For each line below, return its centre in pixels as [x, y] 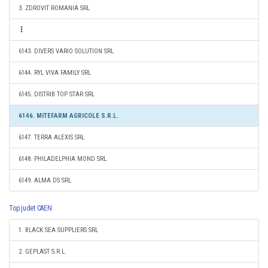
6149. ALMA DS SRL [45, 180]
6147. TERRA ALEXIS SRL [51, 137]
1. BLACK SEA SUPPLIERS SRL [58, 230]
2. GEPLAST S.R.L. [42, 252]
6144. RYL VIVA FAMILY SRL [55, 73]
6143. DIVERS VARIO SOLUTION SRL [66, 51]
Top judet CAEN [31, 208]
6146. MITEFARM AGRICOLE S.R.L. [68, 116]
